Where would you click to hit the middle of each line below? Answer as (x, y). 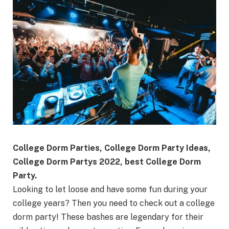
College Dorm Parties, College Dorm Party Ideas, (112, 148)
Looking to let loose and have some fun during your (110, 190)
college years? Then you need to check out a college (114, 203)
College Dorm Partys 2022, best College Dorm (107, 162)
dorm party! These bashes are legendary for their (108, 217)
